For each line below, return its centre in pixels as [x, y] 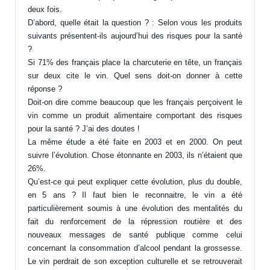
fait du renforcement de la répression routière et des [135, 222]
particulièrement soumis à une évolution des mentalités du [135, 209]
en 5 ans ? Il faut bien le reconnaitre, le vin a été [135, 195]
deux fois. [45, 10]
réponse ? [45, 89]
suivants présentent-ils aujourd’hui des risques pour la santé [135, 36]
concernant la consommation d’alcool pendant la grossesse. [135, 248]
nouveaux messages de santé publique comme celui [135, 235]
